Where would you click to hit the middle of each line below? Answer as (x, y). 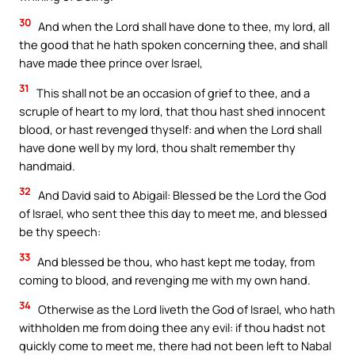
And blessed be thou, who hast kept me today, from (175, 261)
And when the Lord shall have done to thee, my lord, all (183, 26)
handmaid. (47, 165)
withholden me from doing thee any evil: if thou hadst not (172, 328)
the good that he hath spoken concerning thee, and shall (173, 44)
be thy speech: (60, 232)
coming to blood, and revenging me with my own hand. (165, 279)
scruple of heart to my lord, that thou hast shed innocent (172, 111)
